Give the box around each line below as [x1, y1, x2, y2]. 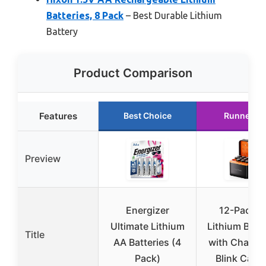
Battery [46, 26, 78, 37]
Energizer [125, 204, 169, 216]
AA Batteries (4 [113, 236, 181, 248]
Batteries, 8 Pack [46, 9, 123, 21]
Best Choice [123, 110, 172, 121]
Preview [25, 152, 61, 164]
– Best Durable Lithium [123, 9, 222, 21]
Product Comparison [74, 65, 192, 80]
